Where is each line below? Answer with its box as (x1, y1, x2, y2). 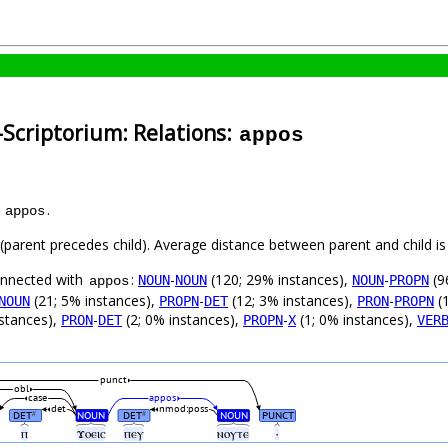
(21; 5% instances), (30, 291, 159, 311)
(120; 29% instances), (207, 270, 352, 290)
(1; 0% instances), (296, 310, 417, 330)
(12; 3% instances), (228, 291, 357, 311)
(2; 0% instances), (122, 310, 243, 330)
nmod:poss (159, 403, 209, 415)
